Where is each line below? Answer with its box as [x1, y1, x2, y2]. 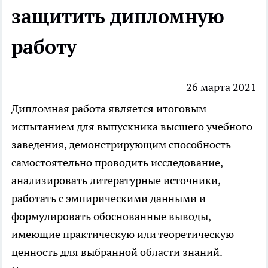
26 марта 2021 [186, 80, 257, 95]
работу [11, 33, 77, 59]
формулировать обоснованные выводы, [11, 209, 211, 224]
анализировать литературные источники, [11, 173, 220, 188]
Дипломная [11, 102, 72, 116]
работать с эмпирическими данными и [11, 191, 206, 206]
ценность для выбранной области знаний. [11, 245, 222, 260]
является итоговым [108, 102, 206, 116]
